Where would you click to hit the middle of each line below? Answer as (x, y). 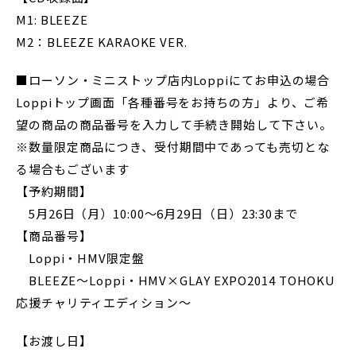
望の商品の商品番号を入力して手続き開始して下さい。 (174, 124)
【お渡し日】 (54, 341)
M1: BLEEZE (52, 19)
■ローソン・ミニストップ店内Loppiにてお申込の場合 (173, 80)
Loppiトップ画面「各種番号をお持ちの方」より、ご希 (173, 102)
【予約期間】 (60, 191)
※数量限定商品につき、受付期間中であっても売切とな (173, 147)
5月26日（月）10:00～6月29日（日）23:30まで (157, 213)
